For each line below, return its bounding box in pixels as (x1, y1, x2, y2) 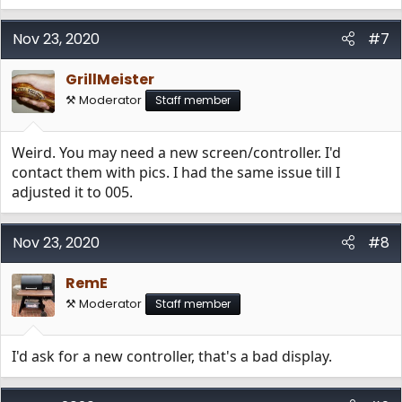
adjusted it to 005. (12, 182, 133, 202)
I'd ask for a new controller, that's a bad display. (12, 346, 332, 366)
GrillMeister (66, 69, 154, 90)
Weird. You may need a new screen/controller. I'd (12, 143, 341, 162)
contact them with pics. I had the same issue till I (12, 162, 340, 182)
